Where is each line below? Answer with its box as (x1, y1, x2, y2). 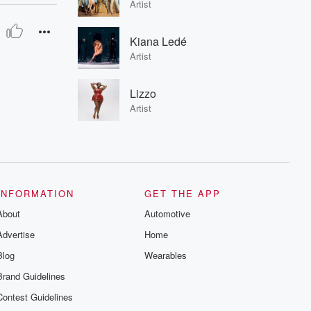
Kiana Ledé (130, 33, 187, 49)
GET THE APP (144, 187, 221, 200)
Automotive (144, 207, 191, 220)
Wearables (144, 249, 187, 262)
